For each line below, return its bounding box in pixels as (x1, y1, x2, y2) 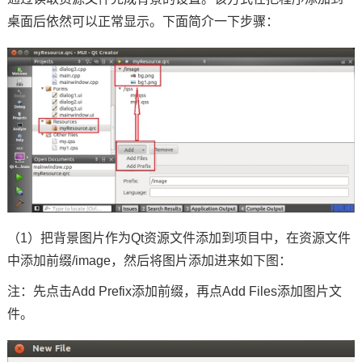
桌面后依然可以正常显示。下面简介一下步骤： (6, 15, 279, 28)
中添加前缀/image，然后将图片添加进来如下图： (6, 254, 292, 268)
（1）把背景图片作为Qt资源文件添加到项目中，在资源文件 (6, 231, 351, 246)
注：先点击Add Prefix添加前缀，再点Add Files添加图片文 (6, 284, 342, 299)
